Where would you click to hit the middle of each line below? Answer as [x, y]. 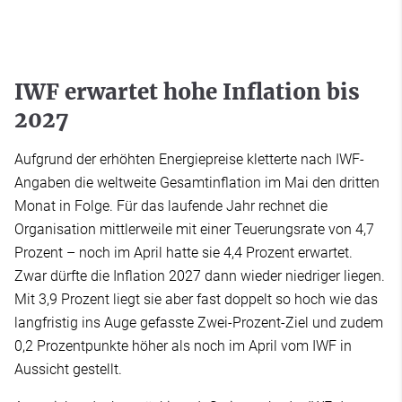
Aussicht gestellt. [68, 370]
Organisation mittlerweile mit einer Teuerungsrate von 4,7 [194, 230]
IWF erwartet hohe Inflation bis [187, 92]
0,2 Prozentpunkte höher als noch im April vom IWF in [183, 346]
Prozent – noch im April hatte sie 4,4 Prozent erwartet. [184, 253]
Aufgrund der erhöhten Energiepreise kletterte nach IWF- [189, 160]
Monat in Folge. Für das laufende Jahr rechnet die [171, 206]
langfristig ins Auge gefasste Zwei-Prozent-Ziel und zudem [199, 323]
